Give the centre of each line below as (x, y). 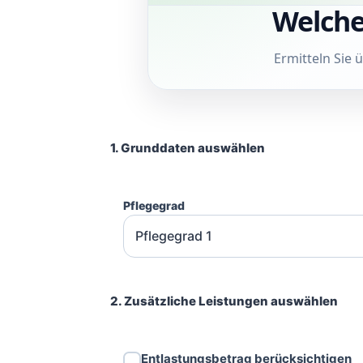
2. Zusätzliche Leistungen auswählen (224, 301)
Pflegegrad (154, 205)
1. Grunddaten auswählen (188, 147)
